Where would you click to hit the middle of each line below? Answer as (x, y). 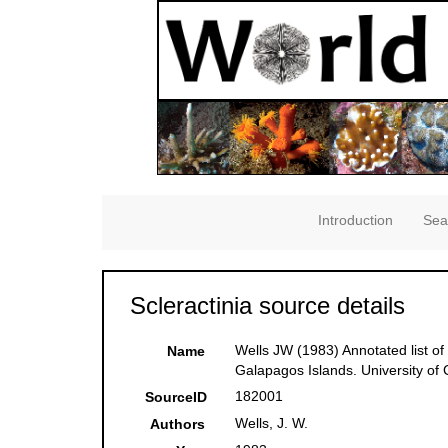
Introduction (355, 220)
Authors (178, 424)
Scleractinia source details (267, 306)
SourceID (176, 397)
